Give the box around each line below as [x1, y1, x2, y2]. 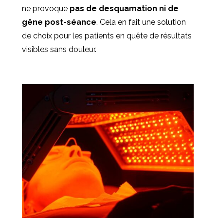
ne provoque [21, 4, 70, 14]
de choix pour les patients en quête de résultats [21, 31, 192, 41]
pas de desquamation [69, 4, 157, 14]
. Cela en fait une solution [96, 18, 186, 27]
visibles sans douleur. [21, 45, 96, 54]
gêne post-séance [21, 18, 96, 27]
